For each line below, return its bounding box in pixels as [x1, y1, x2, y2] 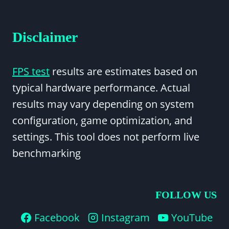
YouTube [171, 211, 213, 224]
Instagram [101, 211, 150, 224]
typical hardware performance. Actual [12, 81, 190, 95]
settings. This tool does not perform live [12, 130, 199, 144]
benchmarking [12, 146, 81, 160]
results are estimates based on [50, 64, 197, 78]
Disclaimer [12, 29, 78, 45]
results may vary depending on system [12, 97, 194, 111]
